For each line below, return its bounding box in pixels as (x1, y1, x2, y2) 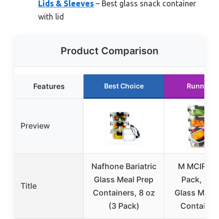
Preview (21, 121, 50, 131)
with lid (38, 12, 64, 22)
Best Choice (104, 82, 144, 90)
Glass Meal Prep (94, 175, 153, 185)
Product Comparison (61, 45, 158, 57)
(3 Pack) (108, 201, 139, 211)
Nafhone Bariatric (91, 161, 156, 172)
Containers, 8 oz (92, 188, 155, 198)
